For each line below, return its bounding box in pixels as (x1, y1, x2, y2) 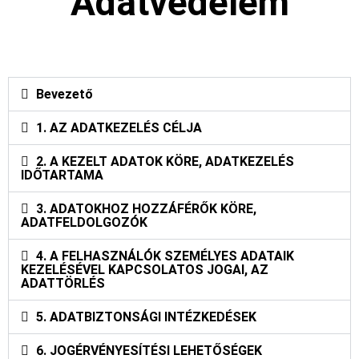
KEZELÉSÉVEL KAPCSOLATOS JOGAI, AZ (21, 262, 268, 277)
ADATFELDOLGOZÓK (21, 215, 147, 230)
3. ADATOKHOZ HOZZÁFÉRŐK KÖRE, (36, 201, 257, 216)
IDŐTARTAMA (21, 167, 103, 183)
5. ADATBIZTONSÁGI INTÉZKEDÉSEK (36, 309, 257, 325)
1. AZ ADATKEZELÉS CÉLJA (36, 120, 203, 135)
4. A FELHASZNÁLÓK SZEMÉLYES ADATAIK (36, 248, 295, 264)
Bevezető (36, 87, 94, 102)
